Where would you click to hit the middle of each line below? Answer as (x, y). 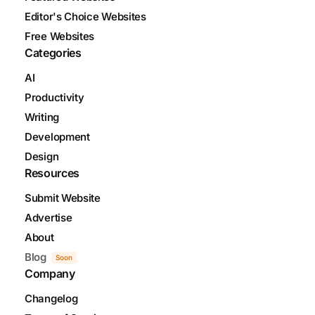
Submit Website (63, 198)
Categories (53, 52)
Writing (42, 117)
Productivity (54, 97)
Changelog (51, 298)
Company (50, 273)
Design (42, 156)
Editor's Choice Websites (85, 16)
